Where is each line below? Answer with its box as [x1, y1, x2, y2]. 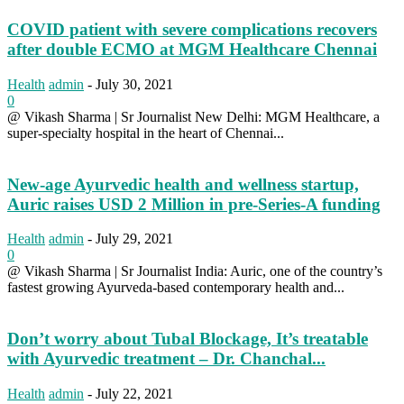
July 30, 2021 [96, 76, 173, 92]
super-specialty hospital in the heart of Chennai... [7, 124, 284, 141]
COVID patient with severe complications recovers [7, 20, 377, 40]
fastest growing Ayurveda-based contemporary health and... [7, 280, 344, 296]
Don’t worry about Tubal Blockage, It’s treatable [7, 328, 368, 348]
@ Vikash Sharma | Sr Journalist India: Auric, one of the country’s [7, 263, 382, 280]
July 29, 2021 [96, 231, 173, 247]
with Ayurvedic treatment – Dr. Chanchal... [7, 348, 326, 368]
